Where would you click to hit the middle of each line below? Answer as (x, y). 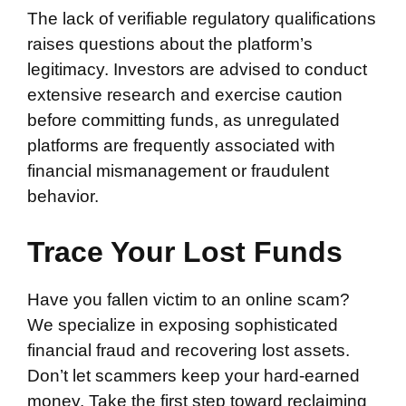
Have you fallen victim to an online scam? (188, 300)
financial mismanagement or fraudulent (178, 170)
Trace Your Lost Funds (185, 252)
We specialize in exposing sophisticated (183, 325)
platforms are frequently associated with (181, 145)
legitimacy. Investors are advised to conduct (197, 69)
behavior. (63, 196)
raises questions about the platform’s (170, 43)
